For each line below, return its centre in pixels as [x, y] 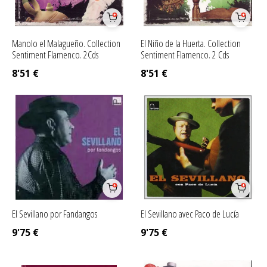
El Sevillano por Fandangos [55, 214]
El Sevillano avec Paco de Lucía [190, 214]
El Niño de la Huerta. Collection [191, 44]
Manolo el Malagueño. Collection [66, 44]
